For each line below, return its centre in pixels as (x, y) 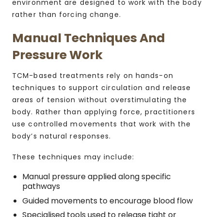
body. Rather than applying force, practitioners (104, 112)
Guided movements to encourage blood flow (107, 201)
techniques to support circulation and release (102, 87)
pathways (41, 186)
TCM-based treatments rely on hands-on (93, 75)
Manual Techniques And (89, 38)
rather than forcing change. (67, 15)
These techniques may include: (73, 157)
